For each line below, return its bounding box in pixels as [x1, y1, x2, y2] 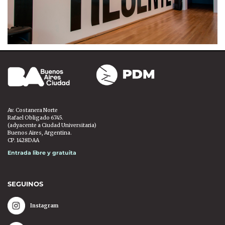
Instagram [30, 202, 58, 209]
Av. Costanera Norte [8, 107, 58, 114]
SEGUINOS [8, 180, 43, 188]
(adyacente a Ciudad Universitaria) [8, 122, 96, 129]
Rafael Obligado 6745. [8, 115, 63, 122]
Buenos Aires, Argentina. [8, 130, 72, 137]
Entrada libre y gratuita [8, 150, 76, 157]
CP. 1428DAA [8, 137, 39, 144]
